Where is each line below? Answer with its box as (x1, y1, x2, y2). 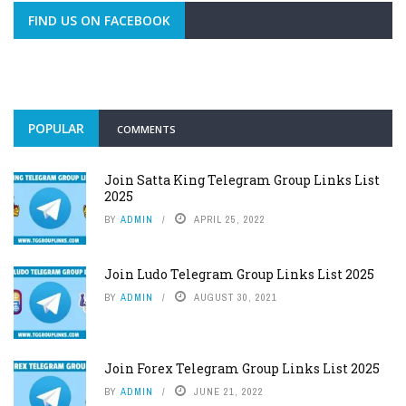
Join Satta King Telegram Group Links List (104, 170, 380, 188)
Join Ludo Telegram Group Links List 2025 (104, 265, 374, 283)
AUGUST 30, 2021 (194, 290, 277, 304)
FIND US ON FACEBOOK (28, 11, 170, 29)
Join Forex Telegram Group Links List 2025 (104, 359, 380, 377)
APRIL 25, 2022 (194, 212, 266, 226)
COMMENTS (117, 121, 176, 136)
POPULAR (28, 119, 84, 137)
